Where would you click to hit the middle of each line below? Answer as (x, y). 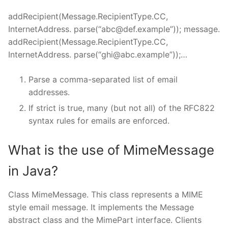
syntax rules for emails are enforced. (99, 121)
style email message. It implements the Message (101, 207)
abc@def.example (136, 29)
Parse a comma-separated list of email (103, 80)
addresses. (49, 92)
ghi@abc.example (135, 55)
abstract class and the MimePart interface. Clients (105, 220)
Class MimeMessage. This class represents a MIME (106, 195)
